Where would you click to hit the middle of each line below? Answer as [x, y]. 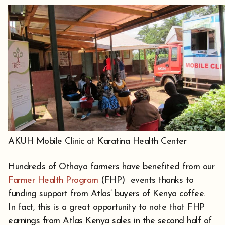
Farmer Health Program [53, 181]
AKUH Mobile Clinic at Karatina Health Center [97, 142]
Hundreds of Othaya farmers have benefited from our [111, 167]
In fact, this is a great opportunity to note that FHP [106, 208]
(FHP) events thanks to [146, 181]
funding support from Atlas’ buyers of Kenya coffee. [108, 194]
